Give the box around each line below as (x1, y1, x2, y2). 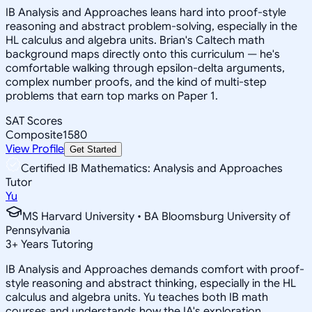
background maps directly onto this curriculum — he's (6, 47, 280, 61)
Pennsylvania (6, 223, 70, 237)
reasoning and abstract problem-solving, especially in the (6, 19, 297, 33)
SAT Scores (6, 114, 63, 128)
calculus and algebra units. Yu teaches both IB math (6, 290, 268, 304)
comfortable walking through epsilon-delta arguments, (6, 61, 285, 75)
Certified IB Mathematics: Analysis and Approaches (21, 161, 283, 175)
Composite (6, 127, 63, 142)
